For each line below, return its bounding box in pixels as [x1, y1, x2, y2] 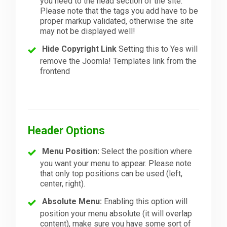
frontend [40, 66, 70, 76]
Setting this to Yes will [117, 44, 198, 54]
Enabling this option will [102, 196, 188, 206]
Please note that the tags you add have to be [40, 6, 199, 16]
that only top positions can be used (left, [40, 168, 183, 178]
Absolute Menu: [42, 196, 102, 206]
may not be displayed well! [40, 26, 136, 36]
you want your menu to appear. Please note [40, 158, 192, 168]
